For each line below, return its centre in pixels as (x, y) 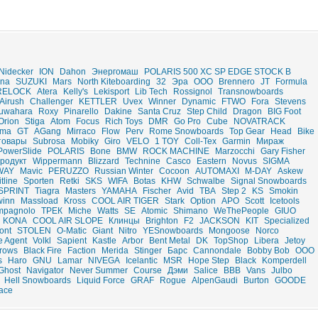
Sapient (72, 241)
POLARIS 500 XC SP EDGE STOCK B (218, 72)
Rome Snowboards (186, 131)
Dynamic (199, 102)
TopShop (231, 241)
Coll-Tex (201, 141)
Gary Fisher (283, 151)
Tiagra (47, 191)
